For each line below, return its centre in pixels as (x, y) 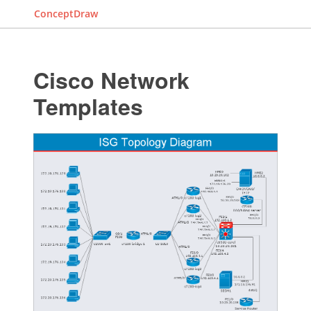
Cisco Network (111, 80)
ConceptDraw (66, 14)
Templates (88, 106)
